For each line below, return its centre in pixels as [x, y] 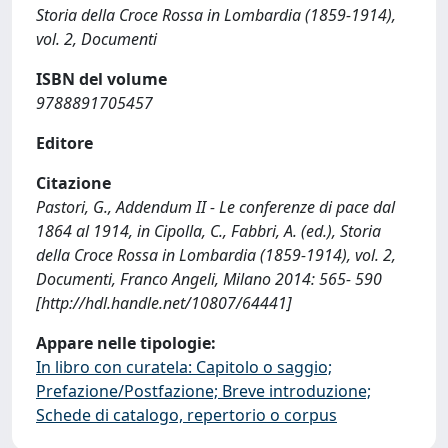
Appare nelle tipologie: [126, 343]
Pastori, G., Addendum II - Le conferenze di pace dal [215, 207]
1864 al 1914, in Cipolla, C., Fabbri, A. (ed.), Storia [208, 231]
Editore [64, 143]
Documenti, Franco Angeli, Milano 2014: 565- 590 [209, 279]
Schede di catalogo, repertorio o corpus [186, 415]
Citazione [73, 183]
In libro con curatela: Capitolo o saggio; [184, 367]
